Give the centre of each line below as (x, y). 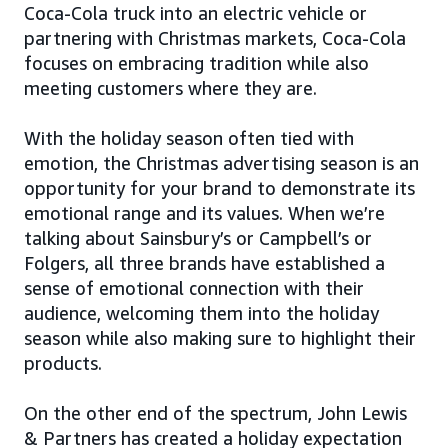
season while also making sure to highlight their (220, 337)
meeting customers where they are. (170, 87)
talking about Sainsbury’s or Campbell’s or (198, 237)
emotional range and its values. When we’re (204, 212)
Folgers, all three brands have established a (204, 262)
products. (63, 362)
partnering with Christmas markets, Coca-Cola (215, 37)
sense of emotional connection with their (194, 287)
